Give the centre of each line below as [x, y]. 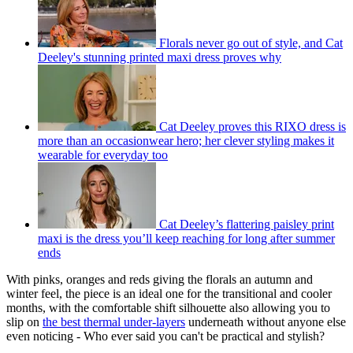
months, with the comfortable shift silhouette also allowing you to [168, 308]
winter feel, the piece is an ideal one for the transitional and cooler [169, 294]
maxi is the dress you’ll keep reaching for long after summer [186, 239]
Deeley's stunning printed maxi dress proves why [160, 58]
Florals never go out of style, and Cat [251, 43]
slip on [24, 322]
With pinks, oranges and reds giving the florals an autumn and [160, 280]
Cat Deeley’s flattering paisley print [247, 225]
